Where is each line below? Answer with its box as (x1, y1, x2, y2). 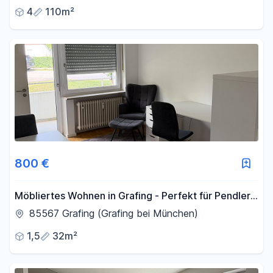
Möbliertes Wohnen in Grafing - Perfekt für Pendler (15, 190, 250, 202)
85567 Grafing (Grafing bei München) (29, 207, 198, 219)
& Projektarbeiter (15, 205, 94, 217)
